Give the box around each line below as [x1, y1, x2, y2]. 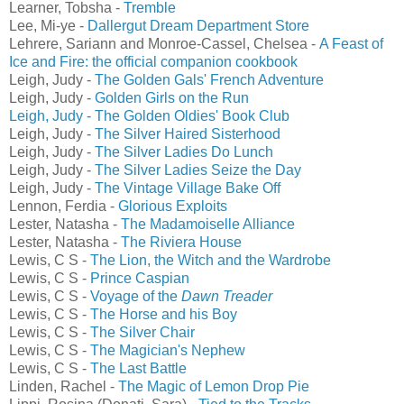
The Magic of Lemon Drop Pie [118, 378, 309, 394]
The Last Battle [90, 360, 187, 376]
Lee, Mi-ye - [9, 17, 87, 33]
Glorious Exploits [115, 197, 227, 214]
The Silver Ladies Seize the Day [95, 161, 301, 178]
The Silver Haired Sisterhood [95, 125, 280, 142]
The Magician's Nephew [90, 342, 245, 358]
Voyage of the [90, 288, 181, 304]
